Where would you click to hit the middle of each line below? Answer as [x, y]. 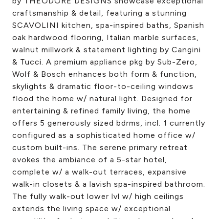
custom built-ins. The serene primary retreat [100, 147]
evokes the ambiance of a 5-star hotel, [90, 160]
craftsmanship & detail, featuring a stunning [99, 13]
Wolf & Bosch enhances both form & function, [105, 74]
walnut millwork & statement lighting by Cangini [107, 50]
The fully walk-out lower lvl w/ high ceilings [98, 196]
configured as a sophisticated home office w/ [104, 135]
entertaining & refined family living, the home [101, 111]
